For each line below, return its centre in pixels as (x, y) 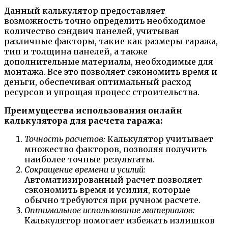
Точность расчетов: (65, 139)
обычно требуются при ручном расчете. (112, 200)
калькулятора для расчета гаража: (83, 120)
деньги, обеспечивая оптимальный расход (98, 82)
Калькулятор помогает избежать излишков (120, 220)
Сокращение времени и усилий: (85, 169)
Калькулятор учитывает (159, 139)
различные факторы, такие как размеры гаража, (111, 41)
